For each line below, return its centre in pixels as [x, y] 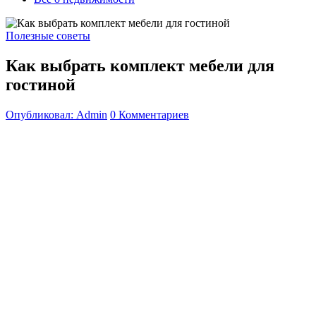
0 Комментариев [150, 114]
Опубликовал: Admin [56, 114]
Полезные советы [48, 36]
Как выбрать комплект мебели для [140, 65]
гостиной [41, 84]
